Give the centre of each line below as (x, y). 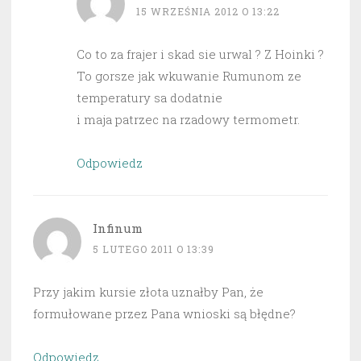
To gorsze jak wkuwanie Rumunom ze (189, 75)
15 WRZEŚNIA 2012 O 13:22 (208, 11)
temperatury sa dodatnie (149, 97)
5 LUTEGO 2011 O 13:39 (154, 249)
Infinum (118, 228)
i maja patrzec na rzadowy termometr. (188, 119)
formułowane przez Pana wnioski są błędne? (164, 313)
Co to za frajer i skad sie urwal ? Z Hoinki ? (200, 54)
